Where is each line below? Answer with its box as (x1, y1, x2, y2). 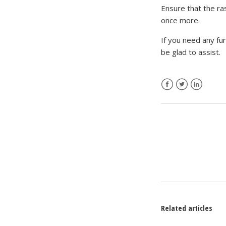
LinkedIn (190, 90, 219, 101)
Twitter (176, 90, 202, 101)
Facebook (161, 90, 195, 101)
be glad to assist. (161, 46, 221, 57)
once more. (161, 15, 200, 25)
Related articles (161, 202, 213, 213)
